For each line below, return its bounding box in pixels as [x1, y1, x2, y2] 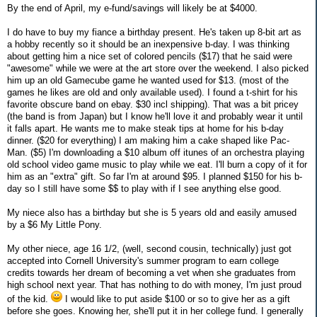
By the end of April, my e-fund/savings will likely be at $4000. [7, 2, 258, 13]
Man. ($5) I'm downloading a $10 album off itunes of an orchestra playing [7, 146, 304, 158]
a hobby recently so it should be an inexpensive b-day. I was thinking [7, 38, 289, 50]
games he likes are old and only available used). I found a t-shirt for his [7, 86, 298, 98]
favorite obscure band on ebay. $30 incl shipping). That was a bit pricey [7, 98, 299, 110]
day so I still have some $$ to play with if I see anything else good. [7, 183, 282, 194]
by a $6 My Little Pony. [7, 219, 102, 230]
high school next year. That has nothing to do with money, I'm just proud [7, 279, 301, 290]
